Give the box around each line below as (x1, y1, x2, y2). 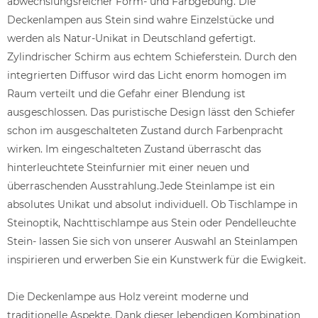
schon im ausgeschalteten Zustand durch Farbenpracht (7, 124, 283, 137)
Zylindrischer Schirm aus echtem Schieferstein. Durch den (7, 50, 297, 63)
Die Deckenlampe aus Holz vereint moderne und (7, 290, 248, 303)
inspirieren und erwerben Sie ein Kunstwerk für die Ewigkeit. (7, 253, 306, 266)
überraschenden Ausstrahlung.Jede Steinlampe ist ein (7, 179, 275, 192)
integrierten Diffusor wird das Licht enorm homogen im (7, 68, 287, 82)
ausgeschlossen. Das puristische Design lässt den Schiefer (7, 105, 295, 119)
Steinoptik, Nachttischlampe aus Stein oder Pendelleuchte (7, 216, 296, 229)
